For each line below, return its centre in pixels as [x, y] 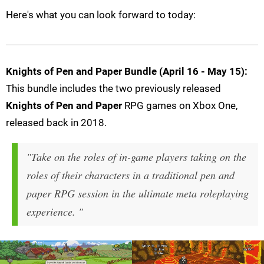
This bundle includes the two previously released [113, 89]
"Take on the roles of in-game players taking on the [136, 157]
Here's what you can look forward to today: [101, 15]
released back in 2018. [56, 123]
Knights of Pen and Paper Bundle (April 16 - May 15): [127, 72]
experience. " [55, 212]
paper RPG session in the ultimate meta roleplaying [138, 194]
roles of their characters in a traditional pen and [131, 175]
